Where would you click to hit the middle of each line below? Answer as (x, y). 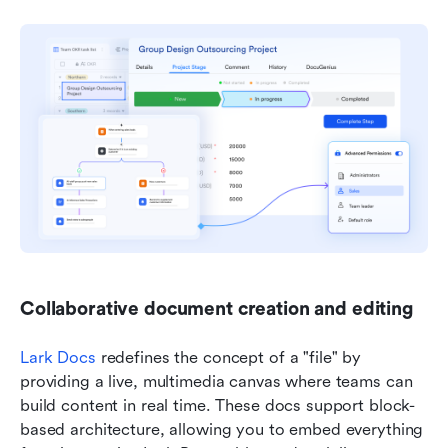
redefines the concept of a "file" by (228, 358)
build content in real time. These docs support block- (218, 406)
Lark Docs (58, 358)
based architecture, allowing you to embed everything (222, 430)
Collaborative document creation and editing (216, 309)
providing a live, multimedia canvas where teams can (216, 382)
